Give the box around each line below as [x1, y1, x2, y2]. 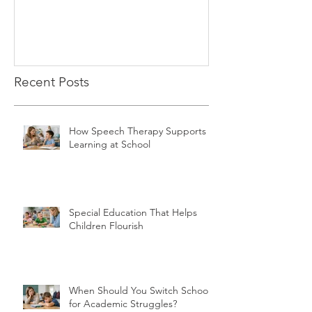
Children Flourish [69, 219, 143, 232]
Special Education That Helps [69, 205, 197, 219]
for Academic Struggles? [69, 297, 177, 310]
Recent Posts [14, 73, 89, 90]
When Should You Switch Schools [69, 283, 214, 297]
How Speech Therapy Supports [69, 124, 206, 137]
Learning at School [69, 137, 150, 150]
